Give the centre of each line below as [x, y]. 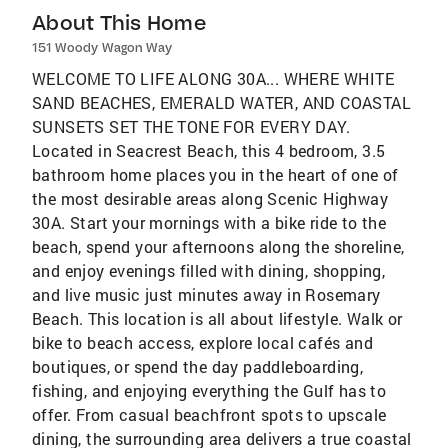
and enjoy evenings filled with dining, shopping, [209, 271]
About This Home [119, 23]
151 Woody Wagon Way [102, 48]
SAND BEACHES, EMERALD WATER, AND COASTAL [221, 103]
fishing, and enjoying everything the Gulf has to [209, 391]
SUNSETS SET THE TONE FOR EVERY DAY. [191, 127]
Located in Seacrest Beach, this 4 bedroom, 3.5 [209, 151]
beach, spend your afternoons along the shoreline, [218, 247]
